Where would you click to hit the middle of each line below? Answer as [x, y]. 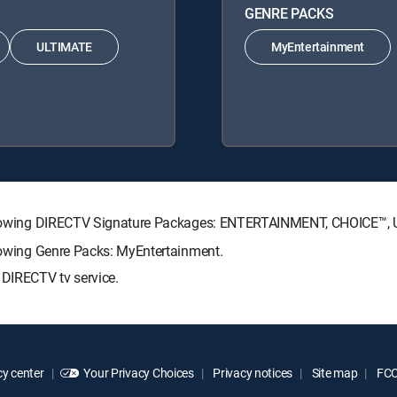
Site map [333, 372]
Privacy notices [252, 372]
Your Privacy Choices [139, 372]
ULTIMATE [64, 47]
